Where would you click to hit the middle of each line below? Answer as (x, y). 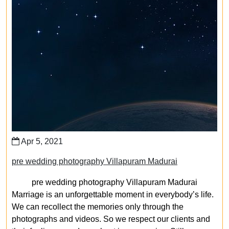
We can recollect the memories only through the (98, 207)
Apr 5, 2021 (41, 141)
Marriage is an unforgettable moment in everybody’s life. (113, 194)
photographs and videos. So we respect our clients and (111, 219)
